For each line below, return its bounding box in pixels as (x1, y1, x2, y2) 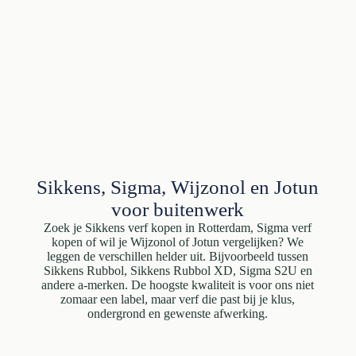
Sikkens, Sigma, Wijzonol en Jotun (37, 176, 319, 198)
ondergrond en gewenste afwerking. (87, 307, 269, 320)
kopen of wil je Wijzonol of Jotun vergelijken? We (52, 235, 304, 249)
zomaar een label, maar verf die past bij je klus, (60, 292, 296, 306)
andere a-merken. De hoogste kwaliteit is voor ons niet (41, 278, 315, 292)
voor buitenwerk (111, 199, 245, 220)
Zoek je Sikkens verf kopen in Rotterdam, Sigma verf (44, 221, 312, 234)
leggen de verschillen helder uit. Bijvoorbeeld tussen (47, 250, 309, 263)
